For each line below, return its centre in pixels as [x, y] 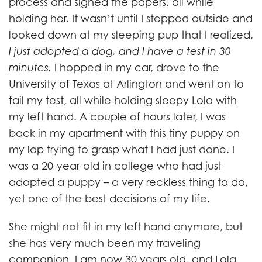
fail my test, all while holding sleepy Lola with [123, 101]
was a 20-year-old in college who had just [115, 166]
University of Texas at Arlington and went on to [126, 84]
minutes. [30, 68]
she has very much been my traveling [105, 243]
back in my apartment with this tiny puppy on [124, 133]
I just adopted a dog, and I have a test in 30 [120, 51]
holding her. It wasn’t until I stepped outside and [131, 19]
